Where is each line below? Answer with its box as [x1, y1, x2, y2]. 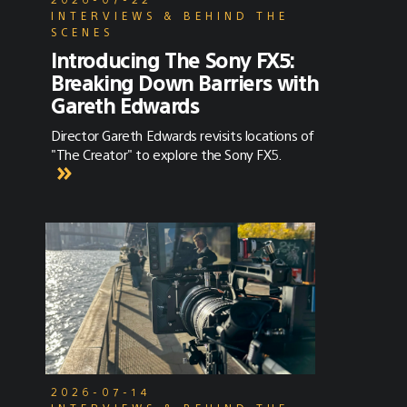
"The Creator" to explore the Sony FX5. [51, 145, 282, 164]
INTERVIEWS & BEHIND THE [51, 8, 289, 24]
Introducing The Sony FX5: [51, 46, 295, 74]
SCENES [51, 25, 114, 40]
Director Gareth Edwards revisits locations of [51, 126, 314, 144]
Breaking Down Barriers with [51, 69, 319, 96]
